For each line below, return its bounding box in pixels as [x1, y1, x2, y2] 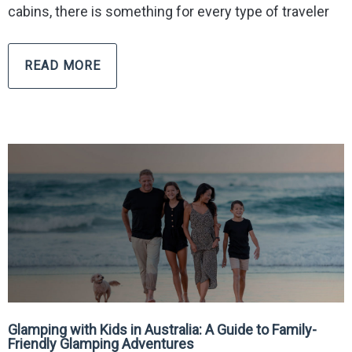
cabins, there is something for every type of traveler [8, 3, 329, 20]
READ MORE [24, 58, 101, 74]
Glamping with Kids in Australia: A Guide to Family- [8, 321, 317, 338]
